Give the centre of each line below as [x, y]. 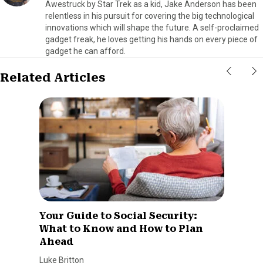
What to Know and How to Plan [121, 228]
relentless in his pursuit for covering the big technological [150, 16]
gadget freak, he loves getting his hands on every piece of [151, 39]
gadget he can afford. [85, 51]
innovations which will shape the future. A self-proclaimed [152, 27]
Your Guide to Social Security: [118, 215]
